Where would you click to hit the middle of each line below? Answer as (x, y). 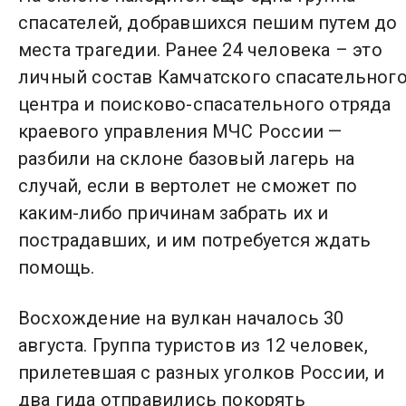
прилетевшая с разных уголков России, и (202, 373)
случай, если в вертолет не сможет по (188, 186)
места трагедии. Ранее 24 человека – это (200, 50)
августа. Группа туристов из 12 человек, (193, 346)
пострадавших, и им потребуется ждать (195, 240)
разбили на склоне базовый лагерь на (187, 159)
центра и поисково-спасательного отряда (205, 104)
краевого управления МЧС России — (180, 131)
